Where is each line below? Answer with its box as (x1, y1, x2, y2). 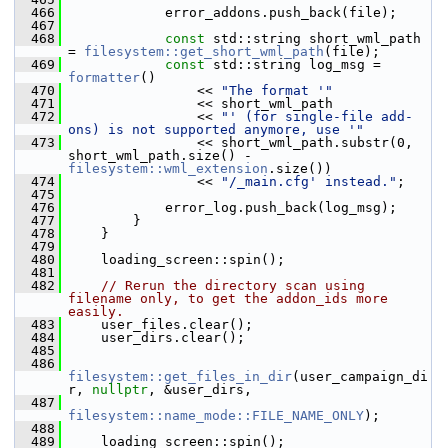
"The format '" (221, 83, 333, 98)
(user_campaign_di (292, 369, 428, 384)
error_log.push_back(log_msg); (61, 200, 397, 215)
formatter (68, 70, 140, 85)
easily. (68, 304, 124, 319)
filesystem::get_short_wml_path (84, 44, 324, 59)
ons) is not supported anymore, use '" (68, 122, 364, 137)
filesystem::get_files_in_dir (68, 369, 292, 384)
